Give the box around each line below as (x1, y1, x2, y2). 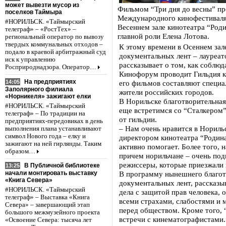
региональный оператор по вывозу (5, 33, 104, 40)
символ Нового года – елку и (5, 132, 86, 140)
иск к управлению (5, 55, 55, 63)
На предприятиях (24, 78, 76, 85)
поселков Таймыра (5, 8, 62, 16)
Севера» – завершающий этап (5, 201, 90, 209)
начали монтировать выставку (5, 169, 97, 177)
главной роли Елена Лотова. (118, 32, 209, 40)
